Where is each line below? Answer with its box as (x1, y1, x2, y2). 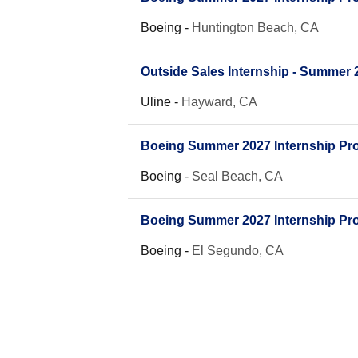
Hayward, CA (181, 95, 257, 109)
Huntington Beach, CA (192, 21, 319, 34)
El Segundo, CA (192, 244, 284, 257)
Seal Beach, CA (192, 169, 283, 183)
